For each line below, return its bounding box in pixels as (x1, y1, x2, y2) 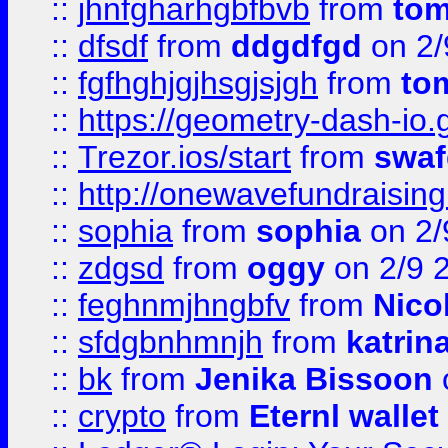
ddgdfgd (231, 28, 362, 64)
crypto (78, 398, 166, 434)
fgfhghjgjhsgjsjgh (78, 65, 318, 101)
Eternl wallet (249, 398, 439, 434)
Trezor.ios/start (78, 139, 291, 175)
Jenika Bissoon (195, 361, 433, 397)
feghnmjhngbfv (78, 287, 290, 323)
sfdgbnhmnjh (78, 324, 263, 360)
